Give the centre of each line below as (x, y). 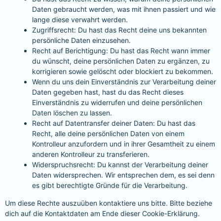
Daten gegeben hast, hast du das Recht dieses (108, 92)
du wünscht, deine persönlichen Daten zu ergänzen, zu (121, 61)
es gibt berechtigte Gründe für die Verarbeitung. (110, 185)
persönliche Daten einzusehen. (81, 40)
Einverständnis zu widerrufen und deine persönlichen (117, 103)
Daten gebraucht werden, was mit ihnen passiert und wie (124, 9)
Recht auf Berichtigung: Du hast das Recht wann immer (121, 51)
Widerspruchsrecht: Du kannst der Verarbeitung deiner (120, 165)
